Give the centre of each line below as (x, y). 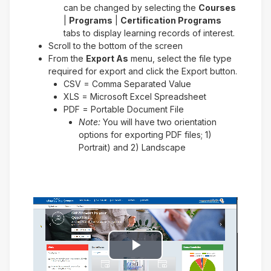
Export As (107, 58)
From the (67, 58)
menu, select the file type (180, 58)
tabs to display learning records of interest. (149, 33)
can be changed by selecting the (131, 7)
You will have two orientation (160, 122)
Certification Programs (171, 20)
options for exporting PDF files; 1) (145, 134)
